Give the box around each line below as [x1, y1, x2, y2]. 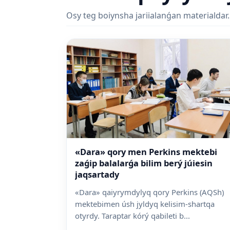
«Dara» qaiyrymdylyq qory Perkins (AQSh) [75, 187, 224, 198]
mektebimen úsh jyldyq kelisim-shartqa [75, 199, 215, 209]
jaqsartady [75, 168, 119, 181]
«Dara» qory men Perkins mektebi [75, 146, 217, 158]
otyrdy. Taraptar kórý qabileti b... [75, 210, 190, 221]
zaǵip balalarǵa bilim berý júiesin [75, 157, 213, 169]
